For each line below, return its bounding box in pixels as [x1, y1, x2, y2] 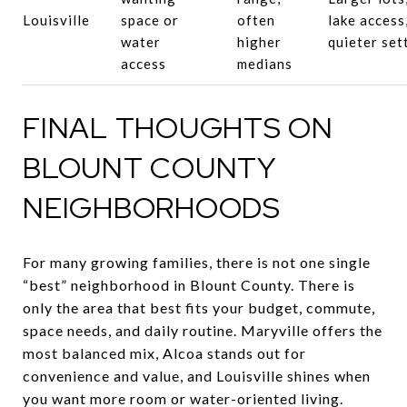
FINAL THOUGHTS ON [23, 107, 333, 147]
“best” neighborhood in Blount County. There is [23, 275, 355, 293]
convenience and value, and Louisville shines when [23, 366, 371, 384]
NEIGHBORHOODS [23, 187, 281, 227]
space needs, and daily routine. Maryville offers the [23, 321, 382, 339]
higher [236, 33, 282, 50]
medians [236, 55, 293, 72]
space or [120, 11, 179, 28]
